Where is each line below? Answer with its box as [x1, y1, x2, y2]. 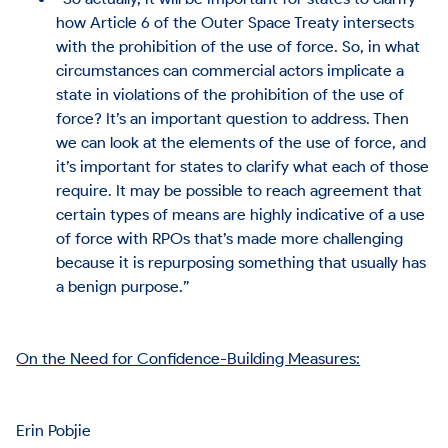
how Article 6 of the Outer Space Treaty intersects [56, 11, 415, 32]
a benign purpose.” [56, 275, 191, 296]
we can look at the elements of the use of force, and [56, 131, 427, 152]
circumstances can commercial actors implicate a [56, 59, 405, 80]
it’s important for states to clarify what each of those [56, 155, 430, 176]
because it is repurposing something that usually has [56, 251, 427, 272]
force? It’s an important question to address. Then [56, 107, 410, 128]
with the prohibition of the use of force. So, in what [56, 35, 421, 56]
